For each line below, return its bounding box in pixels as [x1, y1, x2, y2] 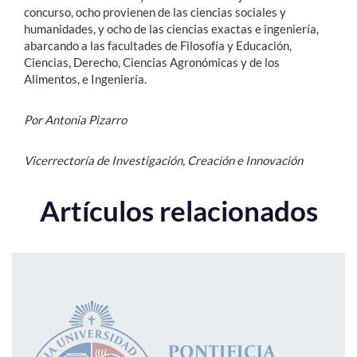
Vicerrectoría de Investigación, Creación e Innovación [24, 152, 303, 167]
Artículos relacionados [39, 193, 318, 227]
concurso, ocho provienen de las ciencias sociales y [24, 4, 286, 19]
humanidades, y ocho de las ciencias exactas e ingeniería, [24, 21, 319, 36]
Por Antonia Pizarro [24, 112, 127, 127]
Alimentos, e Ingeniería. [24, 71, 147, 86]
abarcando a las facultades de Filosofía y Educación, [24, 37, 292, 53]
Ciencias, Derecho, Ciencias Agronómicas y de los [24, 54, 280, 69]
